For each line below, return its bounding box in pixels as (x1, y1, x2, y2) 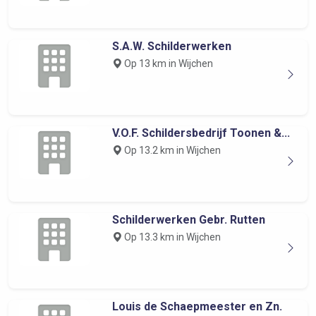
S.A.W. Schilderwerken (111, 39, 231, 53)
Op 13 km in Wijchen (121, 58, 213, 69)
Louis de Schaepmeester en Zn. (111, 300, 282, 313)
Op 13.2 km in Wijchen (121, 145, 221, 156)
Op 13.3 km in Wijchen (121, 231, 221, 243)
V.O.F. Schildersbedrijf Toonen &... (111, 126, 290, 140)
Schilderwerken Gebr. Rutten (111, 213, 265, 226)
